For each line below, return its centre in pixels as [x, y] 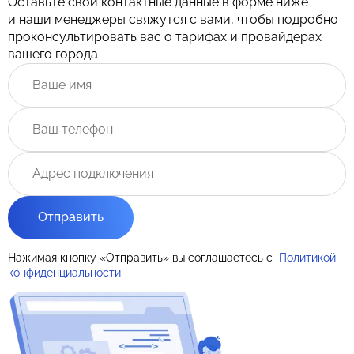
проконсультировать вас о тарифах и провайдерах [165, 36]
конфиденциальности [64, 272]
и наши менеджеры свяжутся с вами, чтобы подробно [173, 19]
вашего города [53, 54]
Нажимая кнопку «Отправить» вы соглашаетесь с [142, 257]
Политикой [307, 257]
